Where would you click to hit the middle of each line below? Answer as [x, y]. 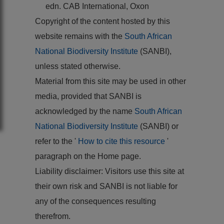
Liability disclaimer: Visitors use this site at [109, 171]
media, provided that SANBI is [88, 96]
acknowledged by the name [85, 111]
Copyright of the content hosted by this [102, 21]
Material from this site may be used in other [110, 81]
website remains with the [80, 36]
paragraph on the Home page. [88, 156]
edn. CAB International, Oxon [97, 6]
